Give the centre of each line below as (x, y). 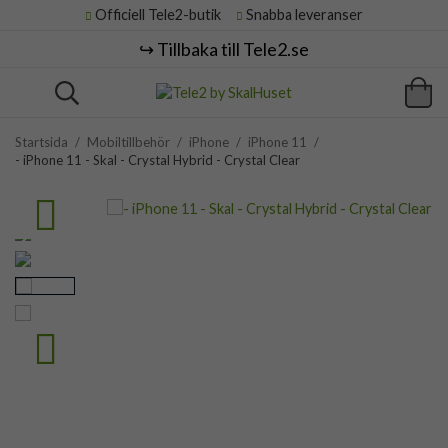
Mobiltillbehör (128, 142)
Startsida (41, 142)
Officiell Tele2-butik (162, 14)
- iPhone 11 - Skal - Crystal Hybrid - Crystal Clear (157, 160)
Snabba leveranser (303, 14)
